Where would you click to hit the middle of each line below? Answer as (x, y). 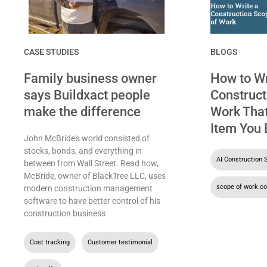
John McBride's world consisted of (87, 138)
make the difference (82, 111)
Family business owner (90, 78)
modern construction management (88, 188)
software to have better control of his (92, 201)
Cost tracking (50, 242)
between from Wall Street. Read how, (91, 163)
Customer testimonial (120, 242)
